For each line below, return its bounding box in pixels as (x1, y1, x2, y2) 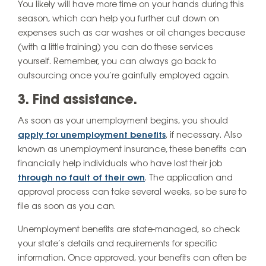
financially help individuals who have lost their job (18, 159, 222, 169)
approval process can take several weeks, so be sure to (18, 188, 246, 198)
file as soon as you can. (18, 202, 116, 212)
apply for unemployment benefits (18, 131, 166, 141)
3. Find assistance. (18, 93, 137, 107)
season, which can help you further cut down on (18, 14, 219, 24)
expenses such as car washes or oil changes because (18, 28, 245, 38)
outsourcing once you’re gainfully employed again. (18, 71, 230, 81)
